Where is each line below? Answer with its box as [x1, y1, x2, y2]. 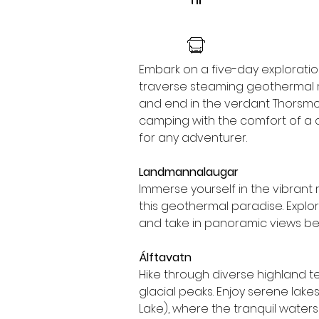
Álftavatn [139, 249, 192, 266]
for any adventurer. [139, 130, 247, 146]
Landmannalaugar [139, 164, 239, 180]
